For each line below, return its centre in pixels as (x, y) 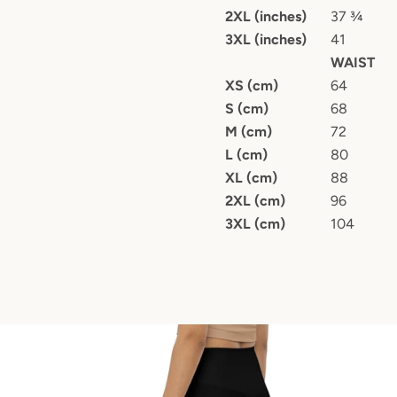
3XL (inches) (265, 39)
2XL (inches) (265, 16)
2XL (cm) (255, 201)
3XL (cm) (255, 224)
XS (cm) (251, 86)
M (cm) (248, 132)
